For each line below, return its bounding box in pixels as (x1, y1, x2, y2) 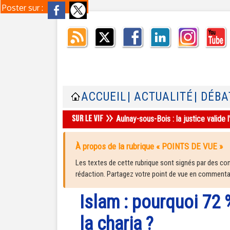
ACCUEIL (81, 90, 126, 104)
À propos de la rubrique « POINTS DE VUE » (75, 141, 223, 151)
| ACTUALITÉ (127, 90, 193, 104)
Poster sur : (2, 3, 45, 13)
